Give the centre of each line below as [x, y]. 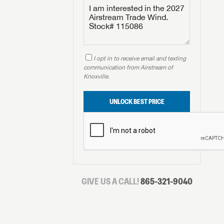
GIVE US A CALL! [111, 181]
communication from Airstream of [128, 67]
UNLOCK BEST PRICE [137, 101]
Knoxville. [96, 76]
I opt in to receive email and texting [140, 58]
